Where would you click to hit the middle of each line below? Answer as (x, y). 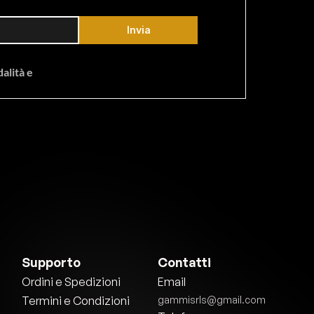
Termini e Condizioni (76, 301)
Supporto (52, 262)
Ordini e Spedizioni (71, 282)
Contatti (184, 262)
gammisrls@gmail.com (211, 300)
